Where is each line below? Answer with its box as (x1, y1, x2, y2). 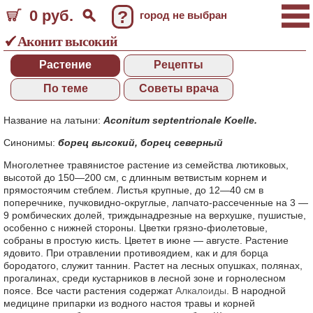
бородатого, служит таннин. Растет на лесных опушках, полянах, (3, 260, 303, 271)
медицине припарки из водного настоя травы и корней (3, 298, 255, 309)
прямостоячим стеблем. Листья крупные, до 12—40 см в (3, 184, 263, 196)
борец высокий (58, 137, 135, 148)
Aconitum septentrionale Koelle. (103, 115, 257, 126)
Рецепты (154, 59, 203, 71)
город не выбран (140, 9, 227, 21)
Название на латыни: (3, 115, 103, 126)
